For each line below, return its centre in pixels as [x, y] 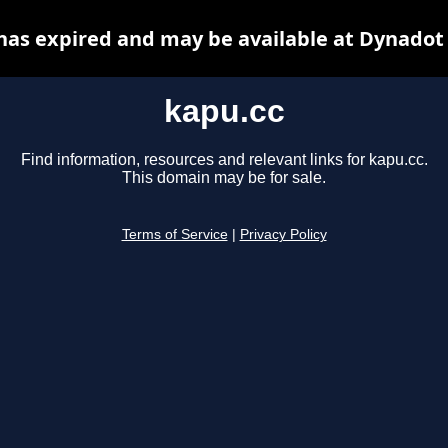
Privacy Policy [283, 235]
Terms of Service [174, 235]
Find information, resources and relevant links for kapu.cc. [224, 160]
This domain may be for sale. [224, 178]
